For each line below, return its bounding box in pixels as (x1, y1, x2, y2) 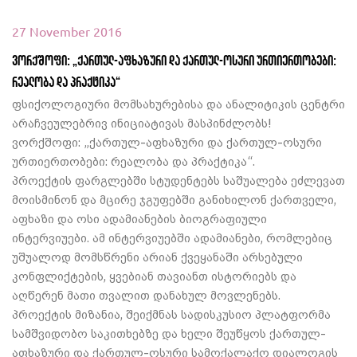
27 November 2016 (12, 24, 122, 39)
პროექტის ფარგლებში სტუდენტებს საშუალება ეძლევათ (12, 172, 345, 187)
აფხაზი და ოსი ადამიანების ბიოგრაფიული (12, 210, 267, 226)
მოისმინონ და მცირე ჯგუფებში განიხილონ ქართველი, (12, 191, 336, 206)
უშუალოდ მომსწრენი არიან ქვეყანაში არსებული (12, 249, 303, 264)
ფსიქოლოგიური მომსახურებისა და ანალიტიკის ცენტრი (12, 96, 345, 111)
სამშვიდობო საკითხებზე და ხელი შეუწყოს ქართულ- (12, 325, 326, 340)
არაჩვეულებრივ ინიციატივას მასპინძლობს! (12, 115, 272, 130)
